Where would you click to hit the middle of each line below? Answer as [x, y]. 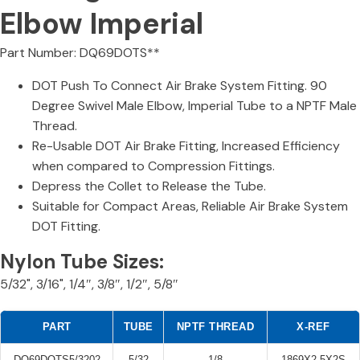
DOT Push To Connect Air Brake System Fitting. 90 [180, 85]
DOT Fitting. [66, 226]
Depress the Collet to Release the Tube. [149, 186]
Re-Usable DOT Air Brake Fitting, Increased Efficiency [186, 145]
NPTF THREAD [215, 326]
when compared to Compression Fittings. [153, 166]
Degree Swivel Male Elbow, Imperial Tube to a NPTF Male [194, 105]
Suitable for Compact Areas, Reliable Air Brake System [190, 206]
